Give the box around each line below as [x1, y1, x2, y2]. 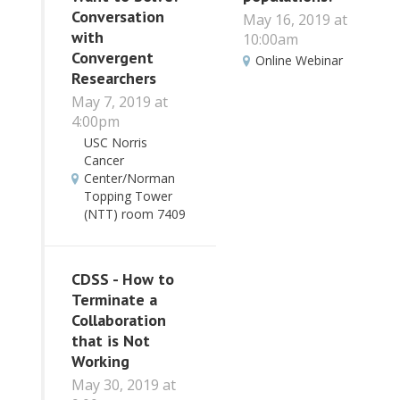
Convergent [71, 47, 154, 69]
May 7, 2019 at [71, 91, 168, 112]
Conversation [71, 6, 164, 28]
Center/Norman [84, 169, 175, 187]
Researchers [71, 68, 156, 89]
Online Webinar [254, 51, 343, 69]
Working [71, 351, 129, 372]
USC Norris [84, 133, 147, 151]
